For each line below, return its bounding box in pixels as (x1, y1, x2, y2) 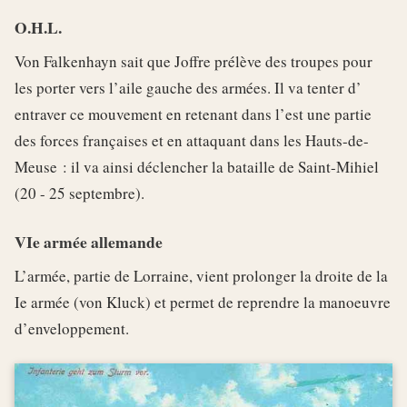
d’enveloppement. (15, 318, 129, 340)
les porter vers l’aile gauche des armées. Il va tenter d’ (15, 77, 362, 99)
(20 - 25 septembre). (15, 183, 144, 204)
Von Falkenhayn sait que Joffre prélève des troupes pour (15, 51, 372, 73)
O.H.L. (15, 15, 62, 40)
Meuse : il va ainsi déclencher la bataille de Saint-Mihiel (15, 156, 379, 178)
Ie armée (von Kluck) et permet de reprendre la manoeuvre (15, 292, 391, 313)
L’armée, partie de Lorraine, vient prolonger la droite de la (15, 265, 388, 287)
